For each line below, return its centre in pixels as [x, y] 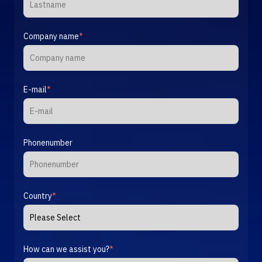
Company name [51, 36]
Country [38, 196]
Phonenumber [48, 142]
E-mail [35, 89]
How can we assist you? [66, 249]
